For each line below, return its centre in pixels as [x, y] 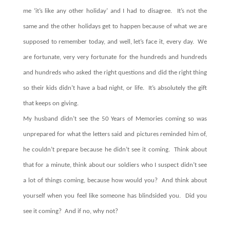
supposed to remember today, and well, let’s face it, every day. [108, 42]
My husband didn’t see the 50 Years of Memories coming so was [115, 119]
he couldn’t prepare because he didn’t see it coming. [96, 150]
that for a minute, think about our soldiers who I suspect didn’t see [115, 165]
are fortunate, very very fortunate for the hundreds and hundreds [115, 57]
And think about [185, 180]
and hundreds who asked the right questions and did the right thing [115, 73]
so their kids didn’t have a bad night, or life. [84, 88]
